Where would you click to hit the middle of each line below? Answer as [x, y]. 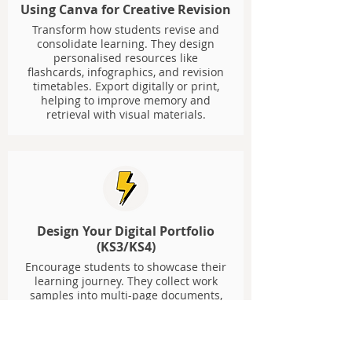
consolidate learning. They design [126, 44]
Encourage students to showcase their [126, 267]
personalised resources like [126, 58]
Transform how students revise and [126, 29]
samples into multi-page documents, [126, 295]
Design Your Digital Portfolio [126, 231]
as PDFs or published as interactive [126, 337]
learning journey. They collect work [126, 281]
